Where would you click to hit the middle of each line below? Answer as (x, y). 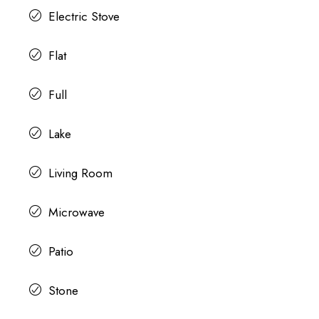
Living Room (80, 173)
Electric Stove (84, 16)
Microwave (76, 212)
